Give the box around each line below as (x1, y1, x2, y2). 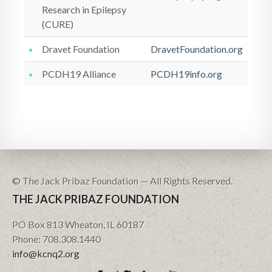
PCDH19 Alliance (42, 68, 116, 80)
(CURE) (42, 18, 73, 30)
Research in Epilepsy (42, 4, 126, 15)
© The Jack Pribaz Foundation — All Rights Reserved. (12, 175, 233, 186)
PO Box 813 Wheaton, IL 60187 (12, 219, 144, 230)
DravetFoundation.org (151, 43, 243, 55)
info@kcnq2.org (12, 248, 80, 259)
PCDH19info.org (151, 68, 222, 80)
